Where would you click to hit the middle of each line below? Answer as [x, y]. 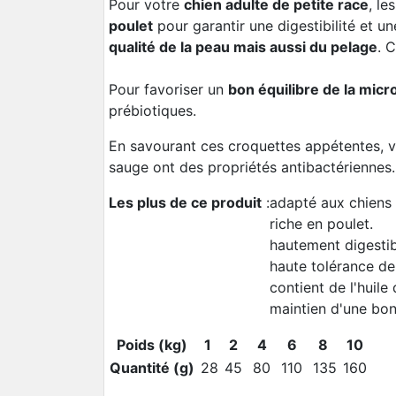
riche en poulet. [321, 224]
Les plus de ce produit [185, 203]
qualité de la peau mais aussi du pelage [243, 47]
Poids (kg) [152, 345]
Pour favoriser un [168, 90]
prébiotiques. [152, 111]
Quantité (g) [152, 368]
